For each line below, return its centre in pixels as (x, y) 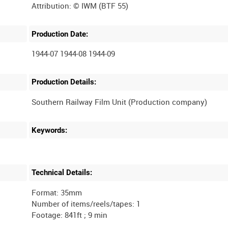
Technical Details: (62, 173)
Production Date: (60, 34)
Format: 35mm (57, 192)
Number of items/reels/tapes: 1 (86, 204)
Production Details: (64, 82)
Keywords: (50, 130)
